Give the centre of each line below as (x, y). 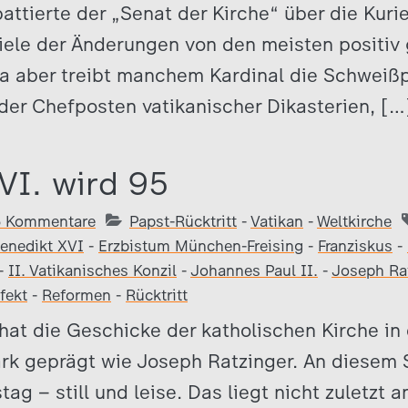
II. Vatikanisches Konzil (92, 270)
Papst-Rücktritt (183, 221)
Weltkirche (354, 221)
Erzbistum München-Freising (201, 246)
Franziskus (355, 246)
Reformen (76, 295)
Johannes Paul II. (254, 270)
